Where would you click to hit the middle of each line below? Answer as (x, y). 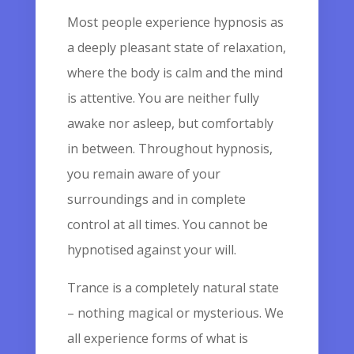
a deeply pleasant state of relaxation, (176, 47)
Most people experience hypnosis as (175, 22)
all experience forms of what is (157, 338)
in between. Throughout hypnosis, (169, 149)
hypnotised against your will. (151, 250)
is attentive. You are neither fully (163, 98)
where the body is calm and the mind (175, 73)
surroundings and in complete (156, 199)
